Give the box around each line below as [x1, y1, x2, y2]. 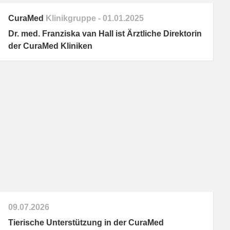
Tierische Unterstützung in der [8, 218, 128, 227]
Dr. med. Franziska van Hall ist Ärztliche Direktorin [8, 29, 202, 39]
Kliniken [58, 42, 92, 51]
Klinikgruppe [43, 14, 96, 23]
